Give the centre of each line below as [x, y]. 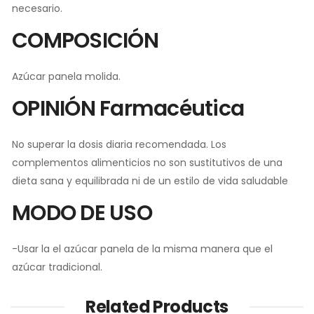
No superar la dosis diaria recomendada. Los [119, 144]
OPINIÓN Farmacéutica [128, 108]
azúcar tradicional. [57, 267]
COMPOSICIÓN [85, 40]
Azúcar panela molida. [66, 76]
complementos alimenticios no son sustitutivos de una [147, 162]
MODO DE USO [82, 213]
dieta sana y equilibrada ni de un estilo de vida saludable [150, 180]
